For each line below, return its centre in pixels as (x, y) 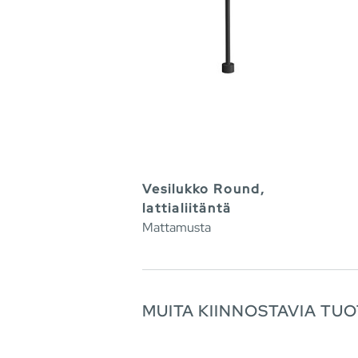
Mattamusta (177, 227)
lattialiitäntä (187, 208)
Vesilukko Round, (204, 189)
